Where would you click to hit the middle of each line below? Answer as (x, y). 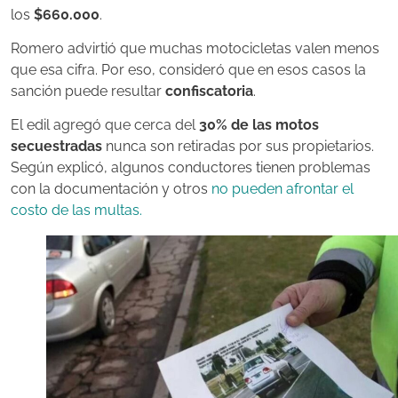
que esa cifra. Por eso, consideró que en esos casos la (188, 70)
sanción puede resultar (88, 92)
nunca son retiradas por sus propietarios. (238, 147)
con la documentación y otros (111, 189)
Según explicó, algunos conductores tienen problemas (191, 168)
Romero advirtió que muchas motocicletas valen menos (195, 49)
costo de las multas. (76, 211)
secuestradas (56, 147)
